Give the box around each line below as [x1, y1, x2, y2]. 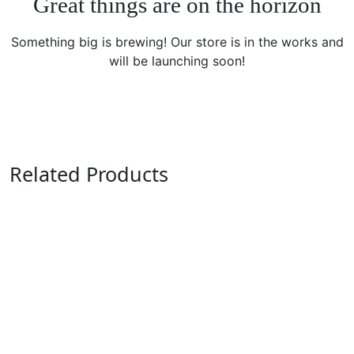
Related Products [9, 160, 168, 187]
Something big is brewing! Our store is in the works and [10, 33, 344, 50]
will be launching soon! [109, 52, 245, 69]
